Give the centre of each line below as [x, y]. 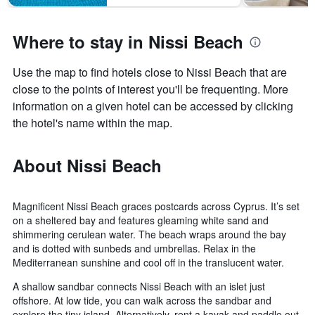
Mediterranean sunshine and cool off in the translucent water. [148, 263]
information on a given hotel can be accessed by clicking [153, 106]
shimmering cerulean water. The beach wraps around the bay [149, 234]
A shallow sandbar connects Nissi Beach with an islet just [139, 287]
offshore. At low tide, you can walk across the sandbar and [142, 301]
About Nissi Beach [87, 166]
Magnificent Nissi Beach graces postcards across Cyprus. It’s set [156, 206]
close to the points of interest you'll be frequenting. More [150, 89]
